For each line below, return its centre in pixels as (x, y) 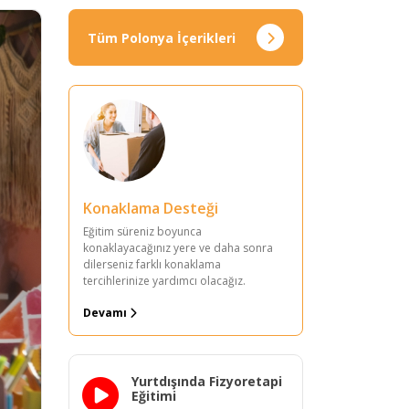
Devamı (106, 313)
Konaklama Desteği (151, 208)
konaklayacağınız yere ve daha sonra (178, 248)
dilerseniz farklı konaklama (152, 264)
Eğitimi (154, 396)
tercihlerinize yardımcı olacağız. (164, 281)
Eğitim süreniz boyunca (142, 231)
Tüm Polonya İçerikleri (162, 37)
